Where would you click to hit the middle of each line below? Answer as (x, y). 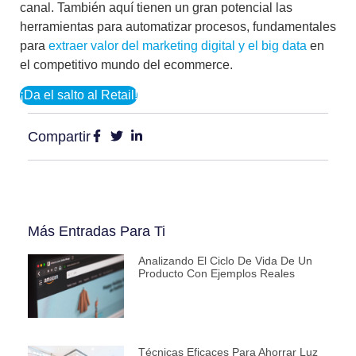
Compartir (59, 137)
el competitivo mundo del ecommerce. (126, 65)
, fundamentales (291, 27)
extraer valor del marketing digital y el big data (178, 46)
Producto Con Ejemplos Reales (216, 274)
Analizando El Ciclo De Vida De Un (225, 261)
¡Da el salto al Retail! (79, 95)
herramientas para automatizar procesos (133, 27)
